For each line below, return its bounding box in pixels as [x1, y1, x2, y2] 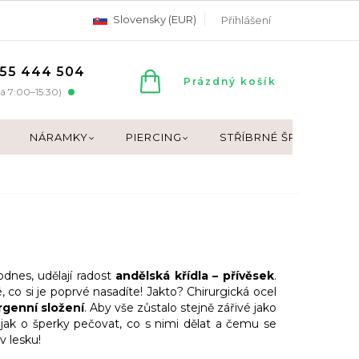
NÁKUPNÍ [183, 68, 245, 84]
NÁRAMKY [30, 131, 88, 143]
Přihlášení [221, 14, 271, 26]
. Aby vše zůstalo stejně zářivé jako [84, 300, 276, 315]
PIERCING [126, 131, 182, 143]
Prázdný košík [184, 75, 276, 87]
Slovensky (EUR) [111, 12, 196, 26]
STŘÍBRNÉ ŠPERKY [220, 131, 327, 143]
